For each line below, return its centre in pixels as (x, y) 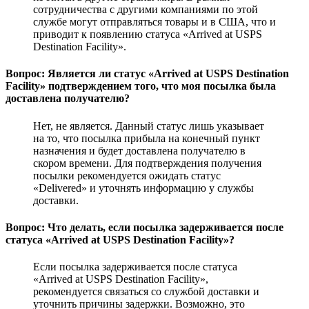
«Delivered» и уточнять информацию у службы (143, 188)
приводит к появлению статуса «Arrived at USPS (148, 34)
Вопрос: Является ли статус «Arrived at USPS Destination (147, 74)
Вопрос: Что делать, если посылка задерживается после (144, 227)
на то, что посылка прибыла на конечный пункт (147, 138)
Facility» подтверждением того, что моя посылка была (141, 86)
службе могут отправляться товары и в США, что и (154, 22)
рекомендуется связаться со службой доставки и (146, 292)
